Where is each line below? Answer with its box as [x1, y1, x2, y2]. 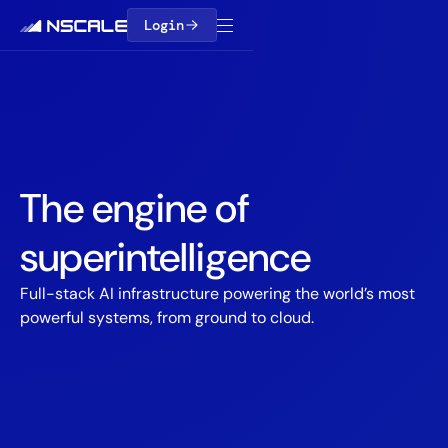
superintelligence [20, 231, 311, 283]
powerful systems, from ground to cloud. [20, 307, 314, 328]
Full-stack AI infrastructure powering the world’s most [20, 283, 415, 304]
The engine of [20, 182, 249, 234]
